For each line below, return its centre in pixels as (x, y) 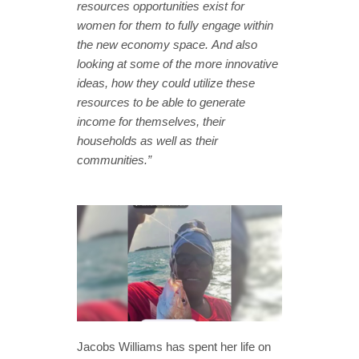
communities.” (114, 160)
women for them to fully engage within (175, 26)
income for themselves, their (151, 122)
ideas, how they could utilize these (166, 83)
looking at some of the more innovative (177, 64)
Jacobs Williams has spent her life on (174, 346)
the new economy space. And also (167, 45)
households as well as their (147, 141)
